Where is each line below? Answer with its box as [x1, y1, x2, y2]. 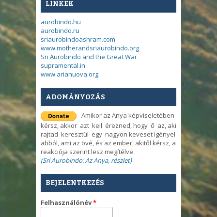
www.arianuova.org [41, 70, 98, 79]
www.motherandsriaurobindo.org [41, 44, 139, 53]
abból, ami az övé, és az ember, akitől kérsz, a [41, 138, 176, 147]
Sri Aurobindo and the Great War [41, 52, 137, 62]
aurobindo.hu [41, 17, 81, 27]
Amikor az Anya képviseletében [81, 110, 174, 120]
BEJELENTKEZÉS [46, 179, 104, 187]
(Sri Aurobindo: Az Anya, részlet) [41, 155, 132, 165]
